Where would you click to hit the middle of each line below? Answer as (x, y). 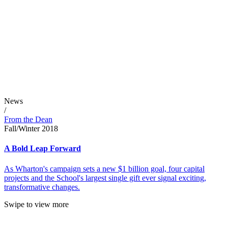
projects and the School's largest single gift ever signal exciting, (105, 178)
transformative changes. (42, 187)
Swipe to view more (36, 204)
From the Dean (28, 120)
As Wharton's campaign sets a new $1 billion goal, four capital (104, 168)
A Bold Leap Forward (42, 149)
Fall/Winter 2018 (31, 129)
